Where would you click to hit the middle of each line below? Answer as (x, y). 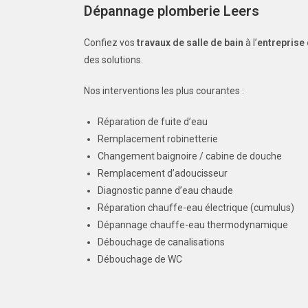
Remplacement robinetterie (158, 139)
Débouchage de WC (140, 259)
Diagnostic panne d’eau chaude (165, 190)
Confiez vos (110, 43)
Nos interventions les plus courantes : (164, 91)
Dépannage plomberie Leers (172, 11)
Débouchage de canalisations (161, 242)
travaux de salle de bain (190, 43)
